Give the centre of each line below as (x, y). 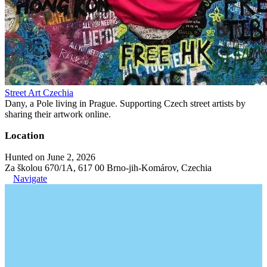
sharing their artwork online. (58, 114)
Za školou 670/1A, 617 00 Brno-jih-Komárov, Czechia (108, 168)
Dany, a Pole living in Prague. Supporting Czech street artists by (125, 103)
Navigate (30, 178)
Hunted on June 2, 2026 (50, 157)
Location (24, 136)
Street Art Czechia (39, 93)
